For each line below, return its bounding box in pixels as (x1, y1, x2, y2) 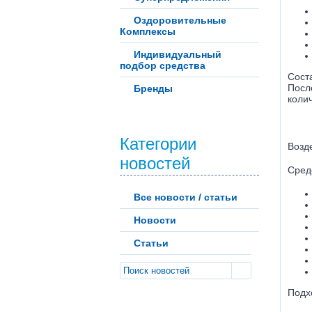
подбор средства (120, 60, 205, 71)
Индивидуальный (134, 49, 221, 60)
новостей (120, 154, 190, 173)
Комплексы (120, 26, 175, 37)
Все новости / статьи (134, 192, 237, 203)
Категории (120, 134, 196, 153)
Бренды (134, 83, 173, 94)
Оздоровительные (134, 15, 226, 26)
